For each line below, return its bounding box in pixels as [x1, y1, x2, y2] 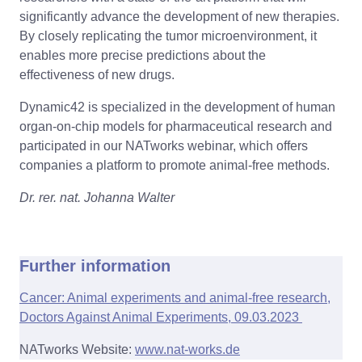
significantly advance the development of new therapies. [19, 9, 339, 23]
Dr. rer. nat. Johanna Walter [19, 190, 175, 204]
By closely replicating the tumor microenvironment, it [19, 28, 317, 43]
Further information [19, 256, 170, 275]
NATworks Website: [19, 342, 135, 356]
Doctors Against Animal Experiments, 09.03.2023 [19, 309, 302, 324]
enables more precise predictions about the [19, 48, 266, 62]
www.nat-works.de [135, 342, 240, 356]
